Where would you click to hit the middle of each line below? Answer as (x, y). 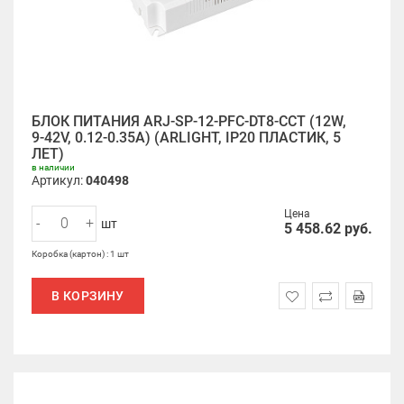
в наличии (53, 167)
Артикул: (59, 180)
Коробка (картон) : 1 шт (80, 254)
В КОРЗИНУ (88, 296)
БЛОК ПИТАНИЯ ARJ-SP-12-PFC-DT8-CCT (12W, (189, 121)
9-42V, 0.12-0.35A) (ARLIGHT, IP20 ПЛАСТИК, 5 (186, 138)
